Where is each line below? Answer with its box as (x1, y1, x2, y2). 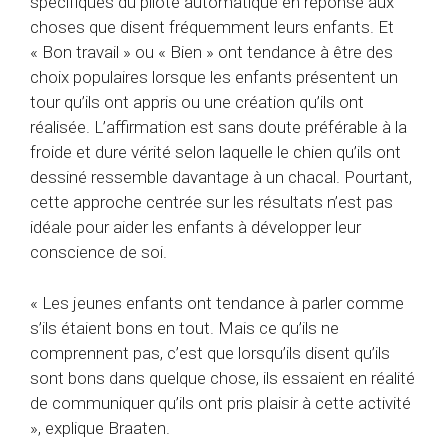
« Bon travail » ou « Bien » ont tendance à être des (30, 42, 393, 63)
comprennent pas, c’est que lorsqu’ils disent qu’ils (30, 342, 390, 363)
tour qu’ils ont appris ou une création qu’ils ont (30, 92, 364, 113)
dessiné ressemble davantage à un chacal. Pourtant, (30, 167, 412, 188)
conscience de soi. (30, 242, 167, 263)
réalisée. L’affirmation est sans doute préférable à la (30, 117, 407, 138)
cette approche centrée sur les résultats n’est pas (30, 192, 393, 213)
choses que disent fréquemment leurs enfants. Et (30, 17, 394, 38)
